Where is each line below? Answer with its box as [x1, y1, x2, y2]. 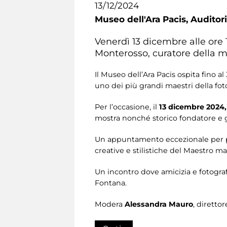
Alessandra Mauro [125, 199, 193, 209]
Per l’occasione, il [95, 102, 159, 111]
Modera [95, 199, 125, 209]
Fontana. [95, 178, 127, 187]
